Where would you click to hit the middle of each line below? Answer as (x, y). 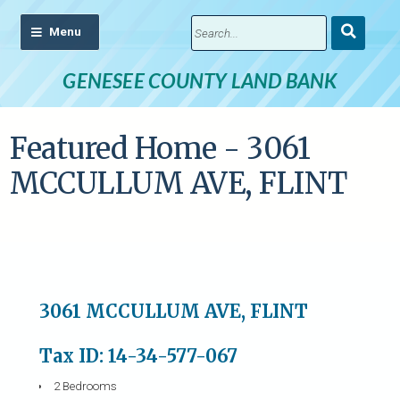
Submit (368, 27)
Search (367, 47)
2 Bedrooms (86, 386)
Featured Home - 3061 (160, 148)
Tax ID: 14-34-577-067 (138, 355)
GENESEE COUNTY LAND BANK (200, 80)
